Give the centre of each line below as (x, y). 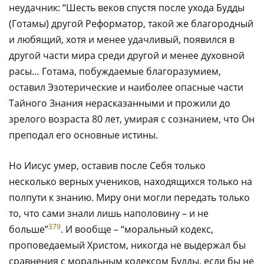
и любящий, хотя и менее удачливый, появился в (122, 39)
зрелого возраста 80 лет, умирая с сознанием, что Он (132, 119)
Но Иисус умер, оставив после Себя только (107, 165)
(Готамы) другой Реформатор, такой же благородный (131, 23)
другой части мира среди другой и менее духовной (127, 55)
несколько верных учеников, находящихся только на (131, 181)
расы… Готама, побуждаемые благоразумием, (115, 71)
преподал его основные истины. (83, 135)
